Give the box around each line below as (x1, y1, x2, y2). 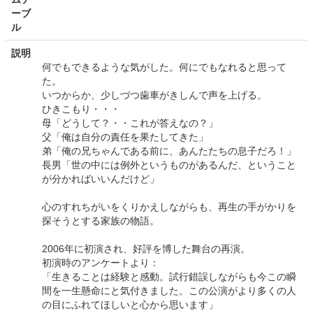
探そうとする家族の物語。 (42, 215, 159, 227)
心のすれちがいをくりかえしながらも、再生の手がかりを (42, 201, 296, 213)
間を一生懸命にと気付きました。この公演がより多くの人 (42, 285, 296, 297)
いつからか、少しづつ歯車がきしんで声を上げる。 (42, 89, 267, 101)
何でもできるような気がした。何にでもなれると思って (42, 61, 286, 73)
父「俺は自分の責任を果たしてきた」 (42, 131, 208, 143)
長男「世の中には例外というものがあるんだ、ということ (42, 159, 296, 171)
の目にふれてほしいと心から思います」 (42, 299, 218, 311)
